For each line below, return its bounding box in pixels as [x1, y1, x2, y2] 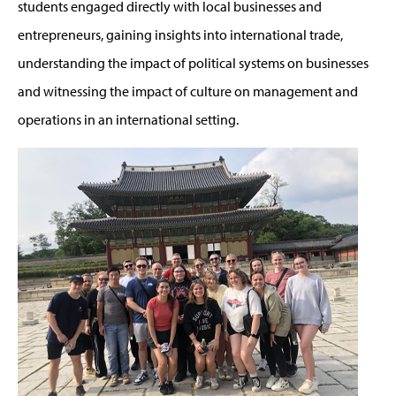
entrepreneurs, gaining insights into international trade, [18, 25, 343, 43]
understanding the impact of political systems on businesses [18, 53, 369, 72]
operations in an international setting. [18, 110, 239, 128]
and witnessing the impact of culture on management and [18, 81, 358, 100]
